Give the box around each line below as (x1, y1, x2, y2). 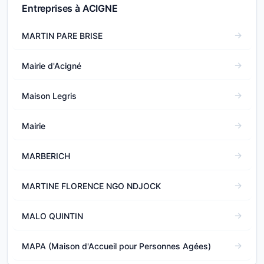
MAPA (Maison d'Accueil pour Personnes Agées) (22, 240, 211, 251)
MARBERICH (22, 150, 70, 161)
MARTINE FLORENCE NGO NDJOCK (22, 180, 161, 191)
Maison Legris (22, 90, 77, 101)
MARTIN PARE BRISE (22, 30, 103, 41)
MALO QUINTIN (22, 210, 83, 221)
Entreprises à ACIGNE (22, 2, 118, 14)
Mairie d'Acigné (22, 60, 81, 71)
